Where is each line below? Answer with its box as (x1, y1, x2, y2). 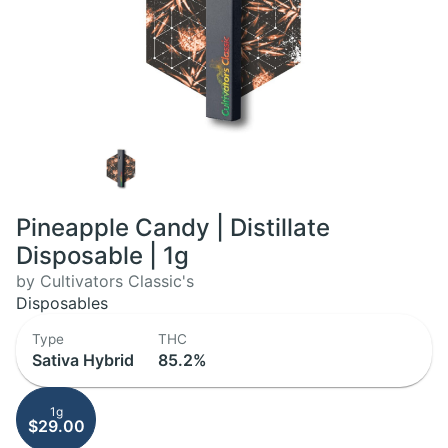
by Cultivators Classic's (16, 271, 194, 291)
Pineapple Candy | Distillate (16, 213, 330, 242)
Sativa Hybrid (32, 350, 134, 370)
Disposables (16, 293, 108, 313)
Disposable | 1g (16, 241, 189, 270)
